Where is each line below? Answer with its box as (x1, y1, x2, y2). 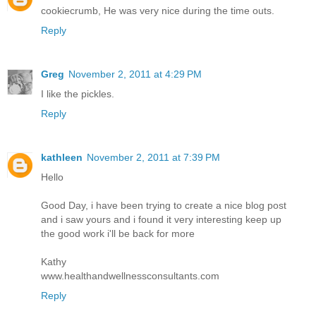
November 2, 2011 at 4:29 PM (68, 68, 202, 80)
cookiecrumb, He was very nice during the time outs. (41, 5, 274, 17)
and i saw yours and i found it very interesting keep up (41, 214, 281, 226)
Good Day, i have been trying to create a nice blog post (41, 200, 286, 212)
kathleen (41, 152, 83, 164)
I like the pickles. (41, 88, 114, 100)
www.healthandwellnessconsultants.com (41, 270, 219, 282)
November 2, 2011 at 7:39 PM (87, 152, 220, 164)
